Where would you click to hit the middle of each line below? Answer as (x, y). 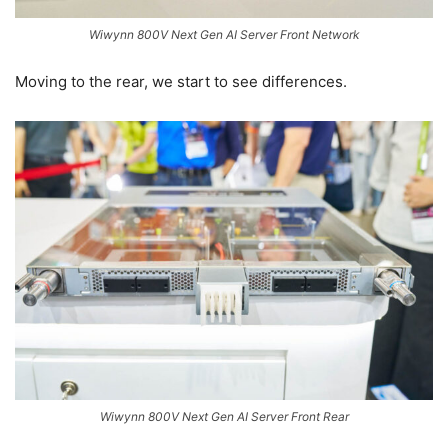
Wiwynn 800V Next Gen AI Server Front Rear (224, 417)
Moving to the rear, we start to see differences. (181, 82)
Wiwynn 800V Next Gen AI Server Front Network (224, 35)
